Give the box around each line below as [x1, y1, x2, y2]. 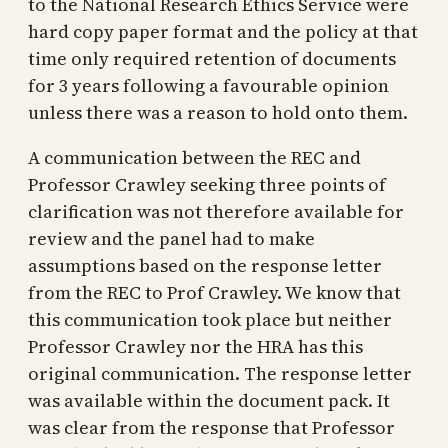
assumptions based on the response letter [28, 252, 382, 278]
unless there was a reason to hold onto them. [28, 99, 408, 125]
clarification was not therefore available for [28, 198, 404, 224]
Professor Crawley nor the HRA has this [28, 333, 363, 359]
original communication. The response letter [28, 360, 412, 386]
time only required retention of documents [28, 45, 396, 71]
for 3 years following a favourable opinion [28, 72, 389, 98]
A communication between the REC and [28, 144, 361, 170]
